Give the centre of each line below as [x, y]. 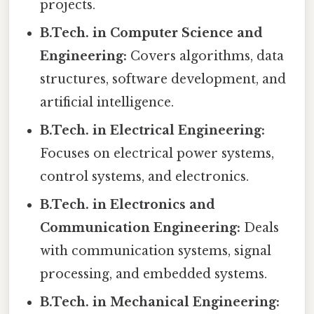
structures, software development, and [163, 80]
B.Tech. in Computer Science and [152, 33]
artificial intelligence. [107, 103]
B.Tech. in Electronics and [128, 205]
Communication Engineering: [141, 228]
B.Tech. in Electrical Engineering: [153, 131]
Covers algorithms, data [206, 56]
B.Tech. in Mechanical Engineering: [160, 302]
